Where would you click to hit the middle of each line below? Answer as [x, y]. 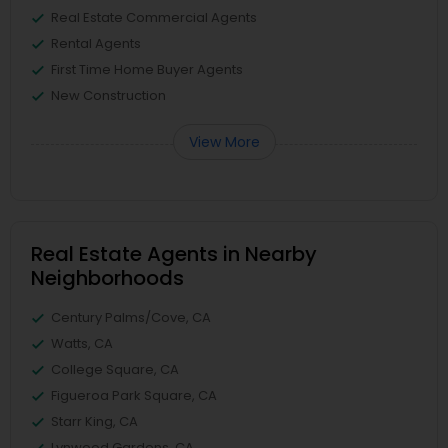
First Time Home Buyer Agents [147, 69]
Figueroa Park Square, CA [134, 395]
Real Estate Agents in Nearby [174, 253]
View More [224, 141]
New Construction [108, 95]
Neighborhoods [107, 277]
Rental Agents [96, 43]
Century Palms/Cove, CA [131, 317]
